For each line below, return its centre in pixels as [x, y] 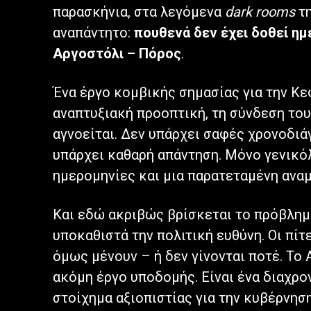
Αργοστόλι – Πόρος [117, 54]
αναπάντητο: [93, 33]
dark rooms [260, 12]
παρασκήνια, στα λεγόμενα [139, 12]
